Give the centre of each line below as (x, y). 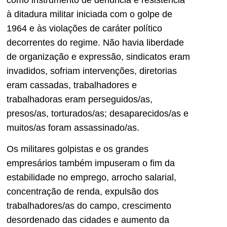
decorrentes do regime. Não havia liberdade (95, 42)
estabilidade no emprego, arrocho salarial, (91, 178)
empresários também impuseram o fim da (91, 163)
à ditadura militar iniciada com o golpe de (89, 14)
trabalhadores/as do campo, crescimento (89, 206)
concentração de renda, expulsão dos (83, 192)
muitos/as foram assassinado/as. (73, 127)
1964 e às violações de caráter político (84, 28)
